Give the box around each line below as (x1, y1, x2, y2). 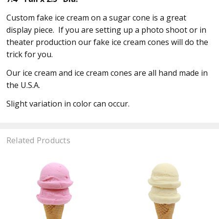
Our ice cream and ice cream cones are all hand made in (6, 67, 208, 78)
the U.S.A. (6, 79, 44, 90)
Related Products (6, 134, 70, 146)
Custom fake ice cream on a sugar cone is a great (6, 12, 186, 23)
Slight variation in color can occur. (6, 98, 130, 109)
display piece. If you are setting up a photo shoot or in (6, 24, 206, 35)
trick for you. (6, 48, 53, 60)
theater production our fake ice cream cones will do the (6, 36, 208, 47)
